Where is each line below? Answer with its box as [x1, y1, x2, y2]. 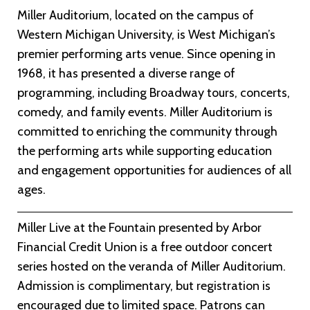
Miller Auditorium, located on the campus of [17, 8, 254, 24]
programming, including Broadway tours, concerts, [17, 85, 290, 101]
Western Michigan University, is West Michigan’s [17, 27, 275, 43]
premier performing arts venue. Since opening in [17, 46, 275, 62]
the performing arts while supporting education [17, 143, 272, 159]
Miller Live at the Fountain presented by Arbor [17, 220, 262, 236]
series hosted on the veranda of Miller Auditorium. [17, 259, 286, 275]
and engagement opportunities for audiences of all [17, 163, 291, 179]
